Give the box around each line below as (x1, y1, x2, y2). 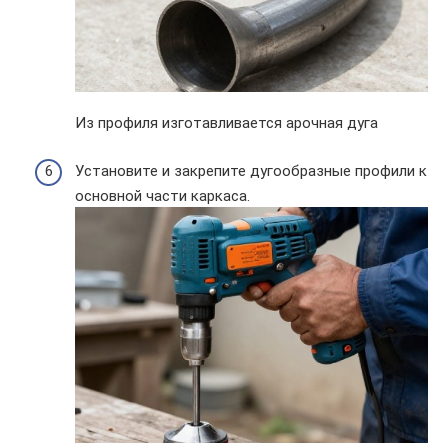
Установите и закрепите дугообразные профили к (75, 161, 427, 180)
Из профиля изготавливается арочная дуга (75, 113, 378, 132)
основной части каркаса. (75, 186, 250, 205)
